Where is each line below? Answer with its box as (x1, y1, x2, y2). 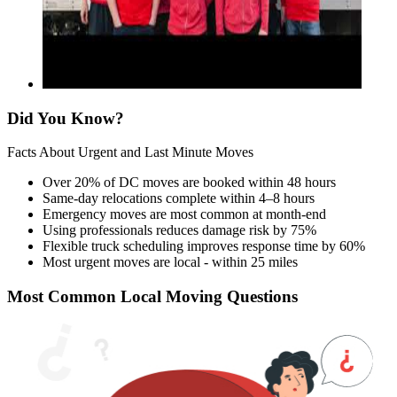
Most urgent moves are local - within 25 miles (43, 254, 298, 270)
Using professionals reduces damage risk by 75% (43, 222, 316, 238)
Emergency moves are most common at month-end (43, 206, 326, 222)
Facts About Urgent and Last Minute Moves (7, 144, 253, 160)
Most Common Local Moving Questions (7, 287, 298, 307)
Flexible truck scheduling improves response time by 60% (43, 238, 365, 254)
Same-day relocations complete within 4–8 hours (43, 191, 315, 206)
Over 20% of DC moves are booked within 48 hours (43, 175, 336, 191)
